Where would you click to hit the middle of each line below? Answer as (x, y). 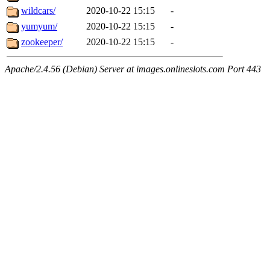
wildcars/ (38, 11)
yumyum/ (39, 27)
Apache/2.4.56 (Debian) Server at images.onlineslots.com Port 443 (133, 69)
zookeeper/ (42, 42)
